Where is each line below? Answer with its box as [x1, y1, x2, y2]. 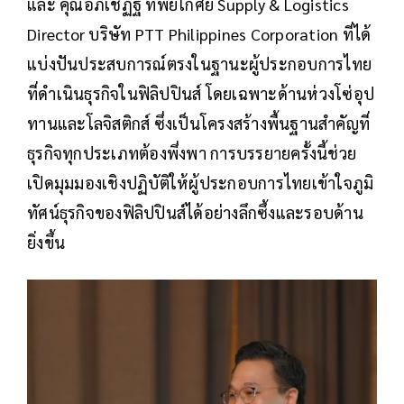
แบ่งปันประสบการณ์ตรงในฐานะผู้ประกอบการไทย [27, 53, 372, 75]
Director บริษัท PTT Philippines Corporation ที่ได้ [27, 23, 372, 45]
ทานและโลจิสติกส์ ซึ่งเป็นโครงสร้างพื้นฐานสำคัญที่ [27, 113, 370, 134]
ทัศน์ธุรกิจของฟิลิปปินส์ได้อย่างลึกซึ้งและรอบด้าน [27, 202, 363, 224]
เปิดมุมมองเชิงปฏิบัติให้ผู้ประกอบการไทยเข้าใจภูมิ [27, 172, 374, 194]
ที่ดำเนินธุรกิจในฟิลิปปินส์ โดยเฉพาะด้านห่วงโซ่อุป [27, 83, 374, 105]
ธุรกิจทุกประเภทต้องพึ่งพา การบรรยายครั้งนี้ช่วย [27, 142, 356, 164]
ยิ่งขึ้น [27, 232, 65, 253]
